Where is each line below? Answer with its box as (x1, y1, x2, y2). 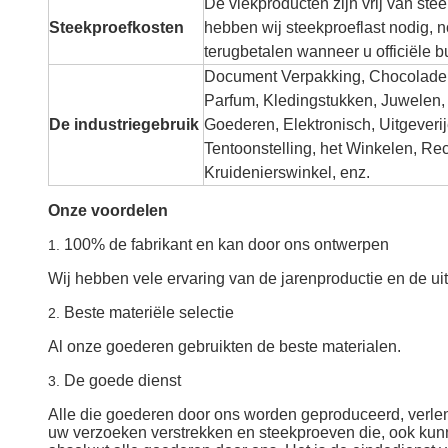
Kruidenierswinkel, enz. (204, 164, 370, 181)
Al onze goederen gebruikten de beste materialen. (48, 338, 401, 355)
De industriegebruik (49, 116, 199, 133)
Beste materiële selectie (64, 304, 234, 321)
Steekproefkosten (49, 19, 184, 36)
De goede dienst (64, 372, 181, 389)
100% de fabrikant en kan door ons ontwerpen (64, 236, 389, 253)
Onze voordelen (48, 202, 168, 219)
